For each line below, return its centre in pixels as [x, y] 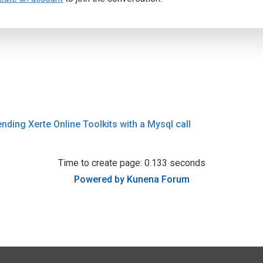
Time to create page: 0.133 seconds [131, 163]
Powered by [99, 179]
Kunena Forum [158, 179]
